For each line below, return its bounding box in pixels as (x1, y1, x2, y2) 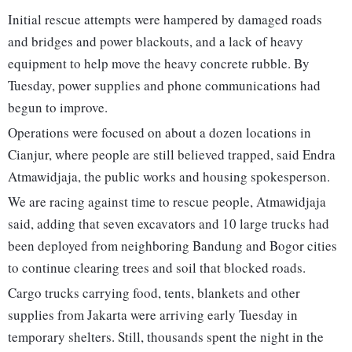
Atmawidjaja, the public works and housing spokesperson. (8, 167, 330, 186)
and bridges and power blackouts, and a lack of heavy (8, 32, 303, 51)
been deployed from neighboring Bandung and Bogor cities (8, 236, 337, 255)
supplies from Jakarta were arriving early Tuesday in (8, 306, 298, 324)
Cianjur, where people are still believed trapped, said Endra (8, 145, 335, 164)
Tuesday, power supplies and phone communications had (8, 76, 321, 95)
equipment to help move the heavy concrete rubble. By (8, 54, 310, 73)
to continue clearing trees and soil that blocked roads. (8, 258, 306, 277)
